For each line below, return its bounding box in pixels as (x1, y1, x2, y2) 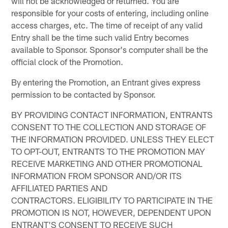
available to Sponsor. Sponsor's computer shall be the (11, 44, 209, 54)
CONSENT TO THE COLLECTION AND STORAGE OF (11, 121, 207, 132)
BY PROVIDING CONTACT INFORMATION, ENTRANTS (11, 109, 213, 120)
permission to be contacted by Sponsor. (11, 89, 156, 99)
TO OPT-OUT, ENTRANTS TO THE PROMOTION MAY (11, 146, 206, 156)
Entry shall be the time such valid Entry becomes (11, 32, 189, 42)
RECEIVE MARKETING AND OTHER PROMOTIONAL (11, 158, 203, 168)
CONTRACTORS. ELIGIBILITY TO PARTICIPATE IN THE (11, 194, 213, 205)
